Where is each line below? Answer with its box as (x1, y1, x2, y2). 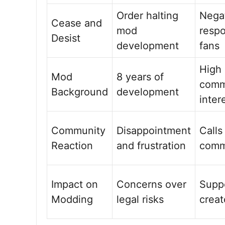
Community (51, 125, 105, 137)
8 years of (117, 71, 164, 83)
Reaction (51, 140, 93, 152)
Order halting (117, 10, 178, 22)
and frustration (117, 140, 186, 152)
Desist (51, 32, 80, 44)
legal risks (117, 193, 164, 205)
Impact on (51, 178, 98, 190)
